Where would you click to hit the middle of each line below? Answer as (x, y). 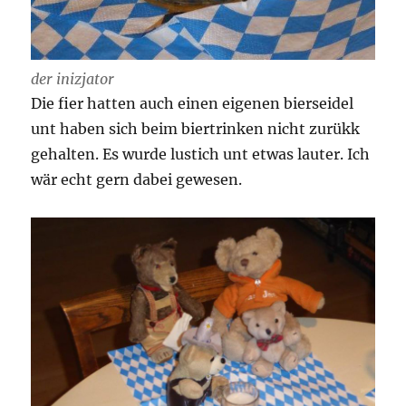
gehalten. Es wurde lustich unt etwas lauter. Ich (201, 155)
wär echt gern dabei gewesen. (137, 180)
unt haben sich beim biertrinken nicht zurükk (196, 129)
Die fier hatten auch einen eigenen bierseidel (193, 104)
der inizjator (73, 79)
